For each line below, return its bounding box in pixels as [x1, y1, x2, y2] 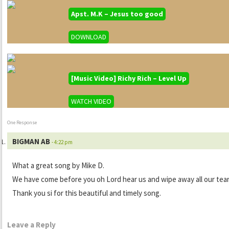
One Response [7, 119, 37, 126]
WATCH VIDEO [71, 97, 111, 106]
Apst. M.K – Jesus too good [71, 9, 163, 19]
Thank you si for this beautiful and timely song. [12, 188, 161, 198]
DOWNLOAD [71, 32, 106, 42]
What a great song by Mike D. [12, 161, 104, 171]
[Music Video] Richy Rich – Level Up [71, 74, 187, 83]
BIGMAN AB [12, 136, 50, 147]
